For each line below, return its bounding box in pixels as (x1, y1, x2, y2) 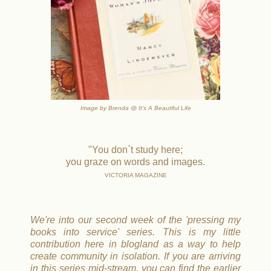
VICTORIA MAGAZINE (104, 172, 167, 179)
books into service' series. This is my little (30, 227, 241, 238)
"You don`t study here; (88, 145, 183, 155)
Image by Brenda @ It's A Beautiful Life (80, 105, 191, 112)
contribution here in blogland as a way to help (30, 239, 241, 250)
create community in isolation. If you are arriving (30, 251, 241, 262)
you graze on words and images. (66, 157, 205, 168)
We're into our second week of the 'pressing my (30, 215, 241, 226)
